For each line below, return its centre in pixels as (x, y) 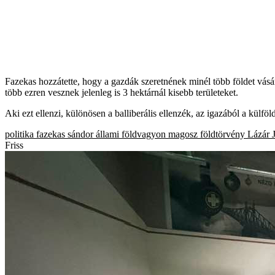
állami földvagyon (131, 134)
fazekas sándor (65, 134)
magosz (183, 134)
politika (19, 134)
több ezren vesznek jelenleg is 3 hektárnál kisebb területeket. (122, 92)
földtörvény (223, 134)
